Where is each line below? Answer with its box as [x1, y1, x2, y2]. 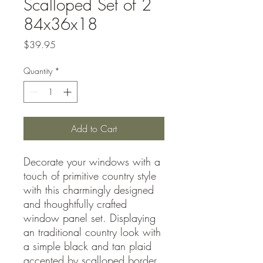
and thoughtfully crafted [23, 197, 127, 211]
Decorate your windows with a [23, 154, 160, 168]
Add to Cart [71, 122, 117, 135]
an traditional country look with [23, 225, 161, 239]
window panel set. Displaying [23, 211, 156, 225]
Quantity [23, 65, 52, 76]
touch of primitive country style [23, 168, 156, 183]
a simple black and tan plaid [23, 239, 151, 253]
